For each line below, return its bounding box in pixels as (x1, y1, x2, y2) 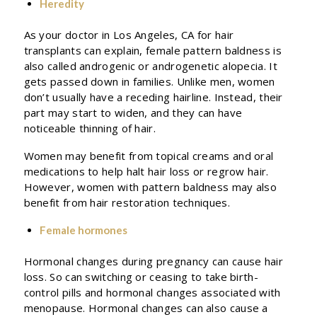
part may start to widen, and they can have (23, 105, 243, 120)
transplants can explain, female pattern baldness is (23, 43, 282, 57)
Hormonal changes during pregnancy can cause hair (23, 254, 283, 268)
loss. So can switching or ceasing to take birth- (23, 270, 258, 284)
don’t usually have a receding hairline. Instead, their (23, 90, 283, 104)
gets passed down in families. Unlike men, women (23, 74, 275, 88)
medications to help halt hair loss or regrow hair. (23, 163, 269, 178)
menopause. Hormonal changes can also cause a (23, 301, 268, 315)
